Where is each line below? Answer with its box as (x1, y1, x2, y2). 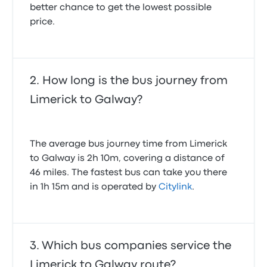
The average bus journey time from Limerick (30, 140, 228, 148)
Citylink (159, 183, 193, 191)
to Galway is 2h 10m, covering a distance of (30, 154, 225, 163)
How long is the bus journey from (42, 76, 228, 86)
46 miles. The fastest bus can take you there (30, 169, 228, 177)
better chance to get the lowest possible (30, 4, 212, 12)
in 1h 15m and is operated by (30, 183, 159, 191)
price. (30, 18, 55, 26)
